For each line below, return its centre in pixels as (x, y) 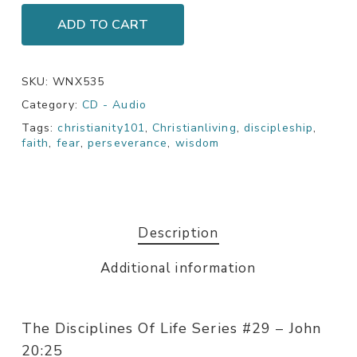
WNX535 (78, 82)
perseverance (128, 143)
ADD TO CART (102, 25)
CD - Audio (114, 105)
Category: (51, 105)
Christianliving (194, 128)
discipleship (279, 128)
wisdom (197, 143)
